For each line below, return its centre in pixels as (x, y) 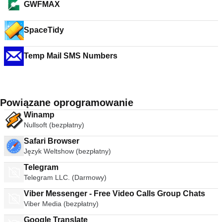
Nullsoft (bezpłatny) (54, 125)
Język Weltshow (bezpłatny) (67, 151)
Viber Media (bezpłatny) (61, 204)
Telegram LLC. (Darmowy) (65, 177)
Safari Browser (52, 141)
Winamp (39, 115)
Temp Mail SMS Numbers (90, 56)
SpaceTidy (44, 30)
